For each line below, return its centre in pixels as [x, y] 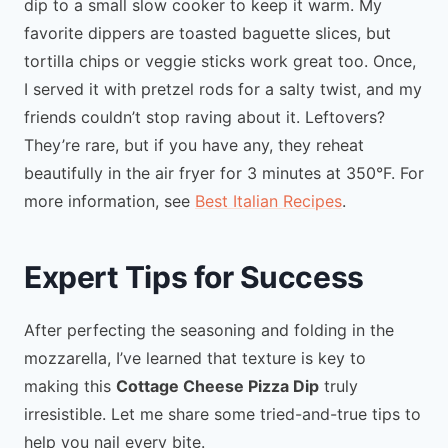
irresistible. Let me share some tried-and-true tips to [222, 413]
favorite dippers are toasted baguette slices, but [207, 32]
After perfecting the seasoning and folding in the [209, 329]
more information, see [109, 200]
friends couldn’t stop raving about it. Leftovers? [204, 116]
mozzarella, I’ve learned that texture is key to [195, 357]
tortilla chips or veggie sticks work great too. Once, [220, 60]
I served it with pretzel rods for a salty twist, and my [223, 88]
